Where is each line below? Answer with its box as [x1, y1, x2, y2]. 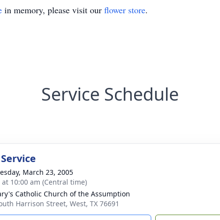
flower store [104, 4, 145, 16]
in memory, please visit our [2, 4, 104, 16]
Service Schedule [41, 82, 179, 106]
